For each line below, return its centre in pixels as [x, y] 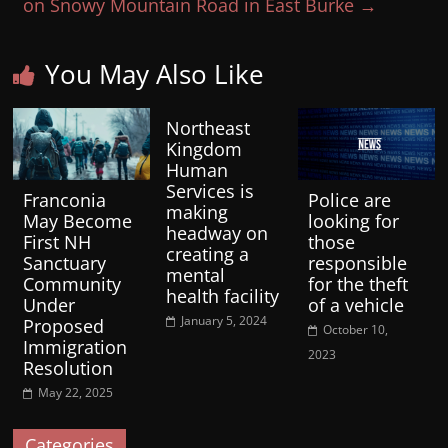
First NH [57, 242]
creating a [207, 254]
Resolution [68, 368]
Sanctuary [65, 263]
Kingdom [203, 149]
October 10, [355, 330]
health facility [222, 296]
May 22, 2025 [76, 393]
